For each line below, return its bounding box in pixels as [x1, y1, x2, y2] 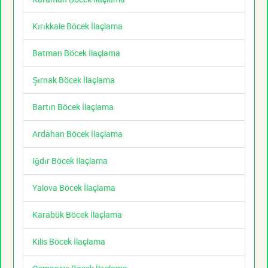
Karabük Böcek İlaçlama [32, 209, 122, 221]
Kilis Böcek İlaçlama [32, 236, 105, 248]
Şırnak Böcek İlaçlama [32, 74, 115, 86]
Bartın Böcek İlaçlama [32, 101, 114, 113]
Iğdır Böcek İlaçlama [32, 155, 108, 167]
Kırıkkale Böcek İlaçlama [32, 20, 123, 32]
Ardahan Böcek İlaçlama [32, 128, 123, 140]
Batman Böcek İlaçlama [32, 47, 120, 59]
